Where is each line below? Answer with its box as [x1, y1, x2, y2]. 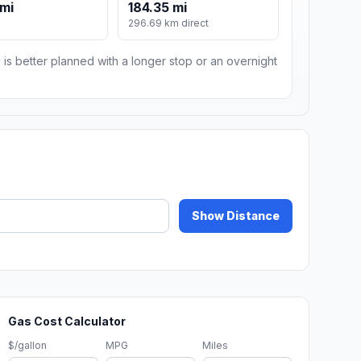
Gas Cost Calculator [8, 314, 127, 329]
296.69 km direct [128, 17, 210, 30]
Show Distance [192, 209, 280, 223]
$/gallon [8, 339, 48, 352]
